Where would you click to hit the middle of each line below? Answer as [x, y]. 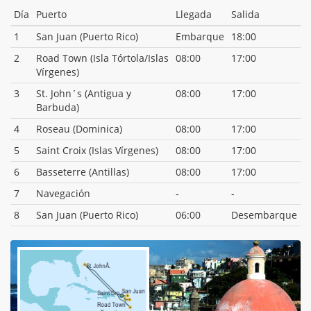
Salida [245, 14]
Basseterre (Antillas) [83, 171]
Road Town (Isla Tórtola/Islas [102, 58]
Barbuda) [58, 107]
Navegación [63, 193]
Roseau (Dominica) [79, 128]
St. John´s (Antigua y [84, 93]
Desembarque [264, 215]
